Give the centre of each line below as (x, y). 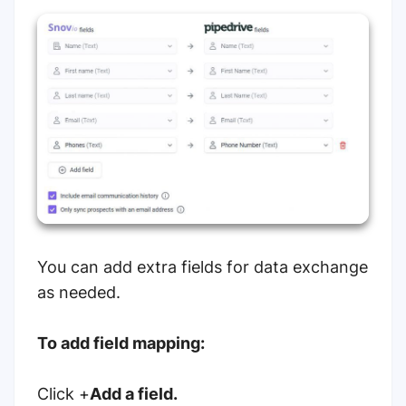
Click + (63, 394)
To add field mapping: (121, 343)
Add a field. (135, 394)
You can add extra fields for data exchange (203, 267)
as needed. (79, 293)
